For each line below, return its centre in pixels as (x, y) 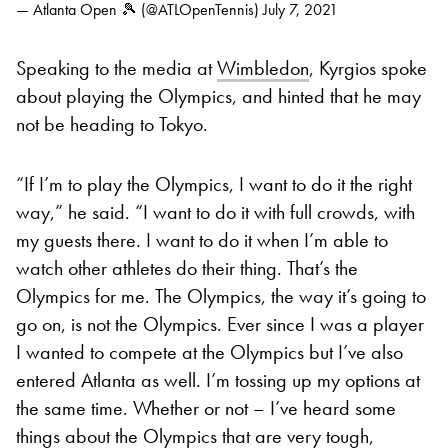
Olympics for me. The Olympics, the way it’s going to (221, 295)
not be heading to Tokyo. (112, 123)
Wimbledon (263, 67)
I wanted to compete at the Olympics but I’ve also (209, 351)
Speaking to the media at (116, 67)
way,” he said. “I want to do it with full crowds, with (215, 211)
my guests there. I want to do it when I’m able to (202, 239)
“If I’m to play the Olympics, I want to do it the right (214, 183)
